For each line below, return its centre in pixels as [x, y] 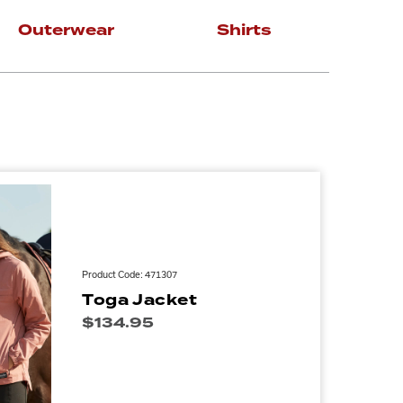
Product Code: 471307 [130, 274]
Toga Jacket [140, 300]
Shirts [245, 30]
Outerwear [66, 30]
